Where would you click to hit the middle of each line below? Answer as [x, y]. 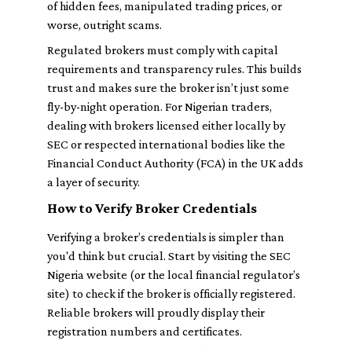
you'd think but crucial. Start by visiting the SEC [169, 256]
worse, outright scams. [104, 25]
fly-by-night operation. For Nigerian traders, [159, 106]
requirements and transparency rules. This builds [174, 69]
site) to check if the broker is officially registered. [171, 293]
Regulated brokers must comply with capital [163, 50]
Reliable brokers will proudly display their [156, 312]
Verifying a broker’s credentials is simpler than [166, 237]
